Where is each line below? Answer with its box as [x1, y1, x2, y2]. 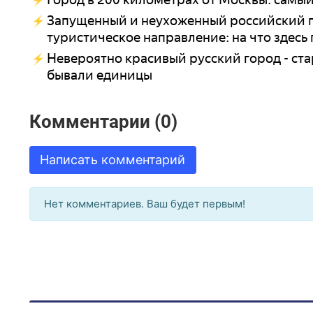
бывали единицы [47, 67, 152, 84]
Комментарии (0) [29, 110, 177, 132]
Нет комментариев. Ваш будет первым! [44, 197, 245, 211]
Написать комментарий [40, 152, 186, 168]
